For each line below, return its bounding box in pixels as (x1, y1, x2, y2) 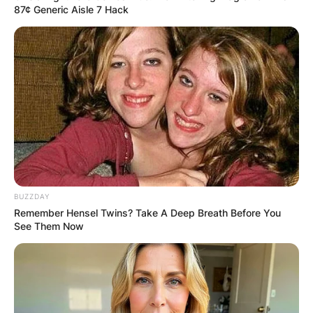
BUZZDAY (14, 192, 50, 201)
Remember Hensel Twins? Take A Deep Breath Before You (14, 207, 281, 219)
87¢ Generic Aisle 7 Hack (14, 3, 129, 15)
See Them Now (14, 220, 84, 233)
